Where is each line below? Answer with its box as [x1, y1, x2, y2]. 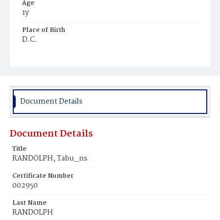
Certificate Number [12, 171, 74, 181]
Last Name [12, 198, 47, 208]
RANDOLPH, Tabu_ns [12, 153, 87, 165]
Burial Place [22, 52, 60, 62]
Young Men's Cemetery [27, 62, 97, 73]
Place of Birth [22, 25, 65, 35]
